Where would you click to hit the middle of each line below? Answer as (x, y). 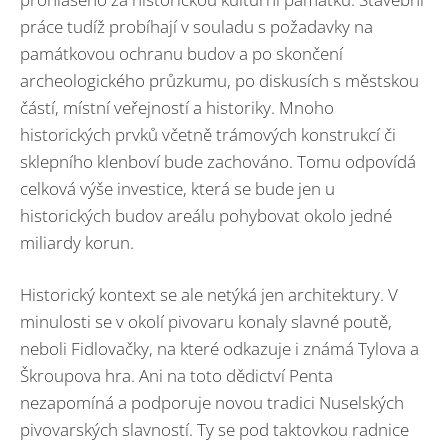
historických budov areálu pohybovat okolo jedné (206, 215)
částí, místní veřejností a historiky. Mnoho (177, 107)
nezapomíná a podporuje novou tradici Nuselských (212, 402)
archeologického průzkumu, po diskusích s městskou (219, 80)
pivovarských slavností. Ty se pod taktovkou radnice (214, 429)
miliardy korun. (77, 242)
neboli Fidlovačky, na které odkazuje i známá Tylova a (219, 348)
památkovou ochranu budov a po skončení (181, 53)
